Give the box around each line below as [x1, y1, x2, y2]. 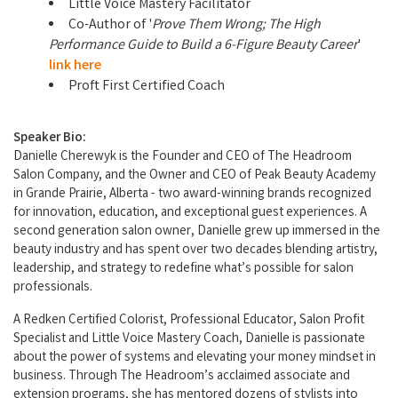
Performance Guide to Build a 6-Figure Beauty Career [49, 36, 357, 57]
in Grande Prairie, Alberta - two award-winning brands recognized [13, 185, 371, 205]
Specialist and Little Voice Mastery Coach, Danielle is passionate [13, 330, 365, 350]
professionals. [13, 278, 92, 298]
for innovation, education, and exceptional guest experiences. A [13, 203, 367, 224]
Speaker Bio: [13, 129, 89, 149]
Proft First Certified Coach [68, 76, 225, 98]
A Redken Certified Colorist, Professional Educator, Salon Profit [13, 311, 364, 331]
